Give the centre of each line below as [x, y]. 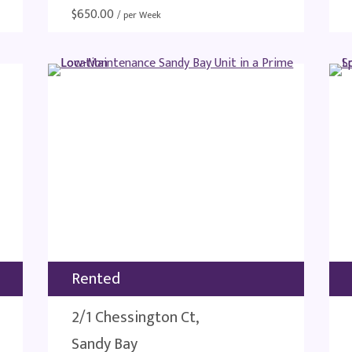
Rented [96, 279]
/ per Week [139, 15]
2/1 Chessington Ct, [136, 317]
